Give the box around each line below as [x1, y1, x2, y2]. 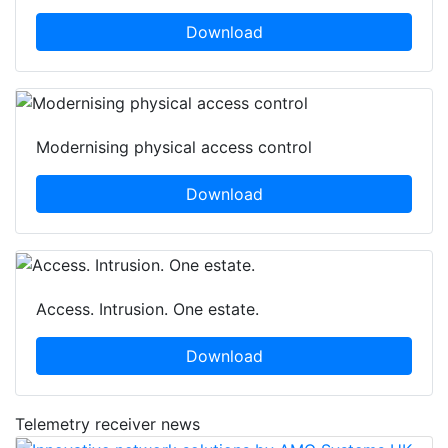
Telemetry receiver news [15, 413, 200, 434]
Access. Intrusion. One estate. [36, 298, 259, 319]
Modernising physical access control [36, 137, 312, 158]
